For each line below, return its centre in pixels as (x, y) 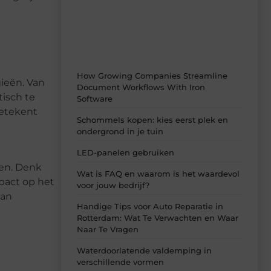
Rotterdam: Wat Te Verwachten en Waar (158, 218)
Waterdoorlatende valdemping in (144, 251)
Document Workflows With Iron (141, 87)
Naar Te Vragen (108, 230)
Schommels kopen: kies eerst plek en (152, 120)
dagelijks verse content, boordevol (141, 8)
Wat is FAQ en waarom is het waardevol (158, 174)
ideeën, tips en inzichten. (123, 19)
